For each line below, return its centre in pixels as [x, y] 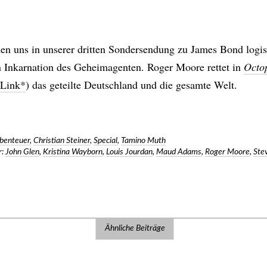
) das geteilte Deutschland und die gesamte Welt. [132, 85]
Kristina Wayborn [73, 152]
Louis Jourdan [130, 152]
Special [106, 141]
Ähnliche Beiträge [135, 228]
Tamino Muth [144, 141]
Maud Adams [179, 152]
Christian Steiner [62, 141]
